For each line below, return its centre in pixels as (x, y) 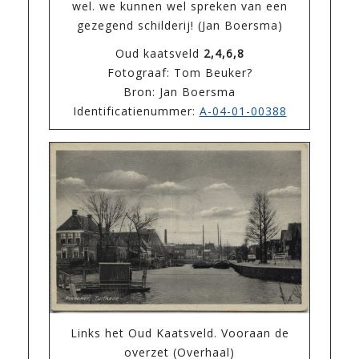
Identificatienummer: (136, 111)
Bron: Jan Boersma (179, 92)
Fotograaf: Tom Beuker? (179, 73)
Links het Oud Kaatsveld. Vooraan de (179, 333)
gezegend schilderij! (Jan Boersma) (179, 26)
